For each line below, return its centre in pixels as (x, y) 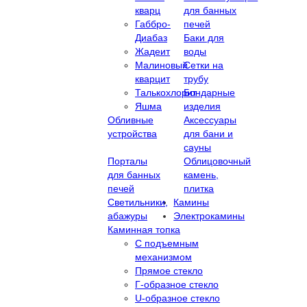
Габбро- (153, 24)
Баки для (204, 37)
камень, (201, 174)
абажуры (127, 216)
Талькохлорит (166, 92)
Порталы (127, 161)
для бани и (209, 133)
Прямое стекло (169, 270)
